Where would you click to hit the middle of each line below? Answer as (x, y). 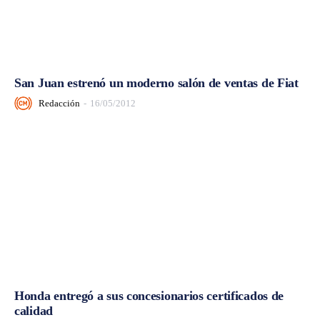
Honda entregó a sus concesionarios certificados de (149, 295)
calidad (34, 310)
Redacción (59, 103)
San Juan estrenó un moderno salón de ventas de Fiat (156, 83)
